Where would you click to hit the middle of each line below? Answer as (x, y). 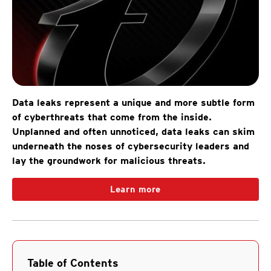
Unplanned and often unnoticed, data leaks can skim (133, 131)
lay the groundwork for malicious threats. (109, 160)
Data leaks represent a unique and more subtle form (133, 102)
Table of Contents (73, 263)
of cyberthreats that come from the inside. (112, 117)
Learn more (135, 189)
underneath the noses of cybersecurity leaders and (131, 146)
